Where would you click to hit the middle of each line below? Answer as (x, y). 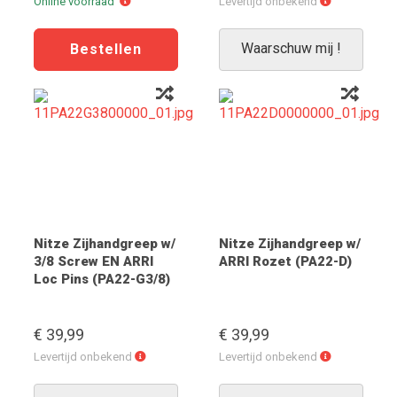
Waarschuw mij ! (291, 48)
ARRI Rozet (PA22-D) (285, 261)
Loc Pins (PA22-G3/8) (102, 279)
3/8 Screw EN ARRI (93, 261)
